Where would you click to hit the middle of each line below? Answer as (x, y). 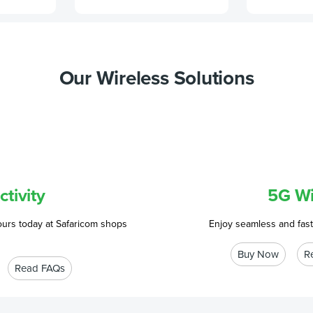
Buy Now (258, 254)
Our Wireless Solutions (156, 78)
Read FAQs (39, 268)
